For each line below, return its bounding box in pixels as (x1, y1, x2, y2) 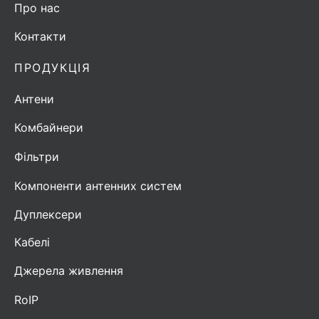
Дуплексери (14, 206, 82, 221)
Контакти (14, 28, 66, 43)
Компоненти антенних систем (14, 178, 182, 193)
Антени (14, 92, 54, 107)
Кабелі (14, 235, 50, 250)
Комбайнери (14, 120, 83, 135)
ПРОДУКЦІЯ (14, 60, 91, 75)
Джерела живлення (14, 263, 123, 278)
